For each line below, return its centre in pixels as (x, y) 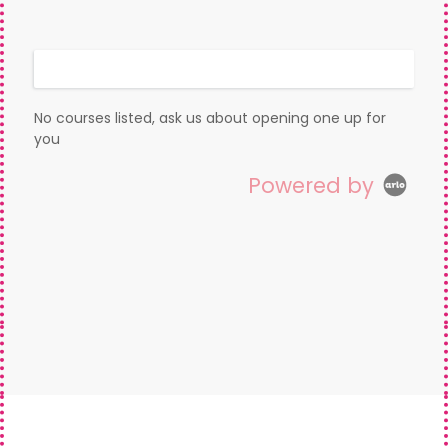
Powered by (313, 185)
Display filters (224, 69)
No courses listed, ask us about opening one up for (210, 118)
